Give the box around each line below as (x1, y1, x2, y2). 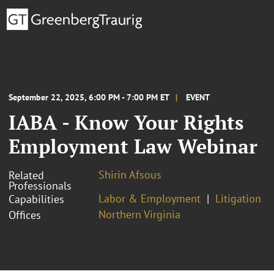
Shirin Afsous (98, 167, 161, 182)
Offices (9, 207, 41, 222)
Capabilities (9, 191, 64, 206)
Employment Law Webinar (9, 133, 257, 159)
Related (9, 168, 44, 182)
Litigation (215, 191, 261, 206)
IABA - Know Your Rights (9, 109, 243, 135)
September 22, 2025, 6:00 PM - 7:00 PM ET (9, 91, 169, 103)
